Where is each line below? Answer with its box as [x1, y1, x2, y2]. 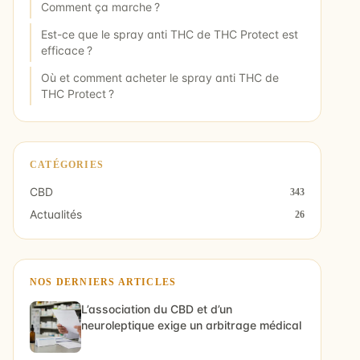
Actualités [30, 207, 82, 221]
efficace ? [41, 43, 92, 57]
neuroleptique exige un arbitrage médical [81, 318, 301, 332]
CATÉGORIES [30, 159, 104, 170]
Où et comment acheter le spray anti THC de [41, 71, 279, 84]
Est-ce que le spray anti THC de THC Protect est [41, 27, 298, 41]
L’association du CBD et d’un [81, 302, 232, 316]
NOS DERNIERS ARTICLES [30, 276, 177, 288]
